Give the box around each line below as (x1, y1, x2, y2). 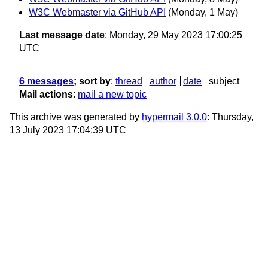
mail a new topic (78, 89, 147, 100)
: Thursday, (207, 112, 254, 123)
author (149, 76, 176, 87)
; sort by (74, 76, 111, 87)
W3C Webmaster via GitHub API (29, 7, 166, 18)
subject (208, 76, 239, 87)
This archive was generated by (10, 112, 142, 123)
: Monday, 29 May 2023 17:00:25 (105, 30, 242, 41)
